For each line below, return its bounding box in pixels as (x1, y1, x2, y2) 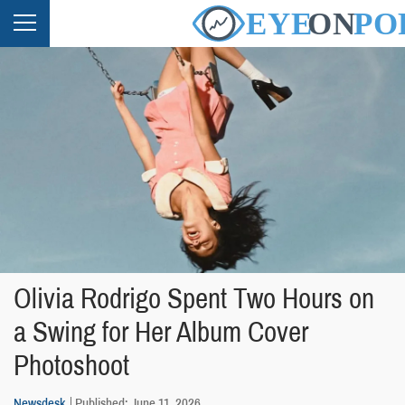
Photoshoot (14, 346, 129, 384)
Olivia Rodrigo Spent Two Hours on (14, 279, 374, 317)
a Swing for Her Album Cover (14, 313, 308, 351)
